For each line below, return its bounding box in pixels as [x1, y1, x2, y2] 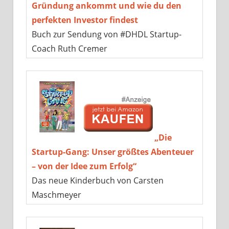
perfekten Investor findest [31, 14, 138, 26]
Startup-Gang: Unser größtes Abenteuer [31, 146, 194, 157]
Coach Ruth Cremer [31, 42, 107, 54]
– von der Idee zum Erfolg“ [31, 160, 136, 172]
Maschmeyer [31, 189, 81, 200]
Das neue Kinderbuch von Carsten [31, 174, 164, 186]
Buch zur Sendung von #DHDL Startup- [31, 28, 181, 40]
